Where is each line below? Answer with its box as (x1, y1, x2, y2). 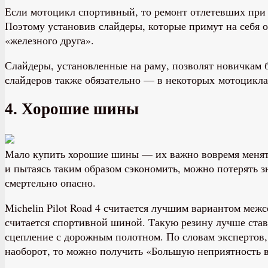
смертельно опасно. (5, 175, 96, 190)
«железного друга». (5, 32, 94, 47)
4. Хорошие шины (5, 100, 139, 118)
